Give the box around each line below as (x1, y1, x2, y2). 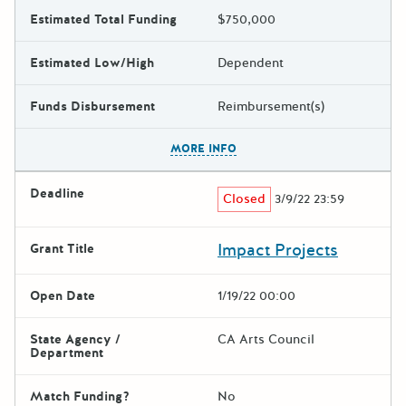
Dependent (217, 53, 284, 72)
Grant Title (30, 239, 94, 257)
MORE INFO (169, 140, 237, 156)
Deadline (30, 184, 84, 202)
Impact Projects (217, 238, 338, 261)
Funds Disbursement (30, 97, 155, 115)
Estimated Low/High (30, 53, 154, 72)
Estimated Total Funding (30, 10, 177, 28)
